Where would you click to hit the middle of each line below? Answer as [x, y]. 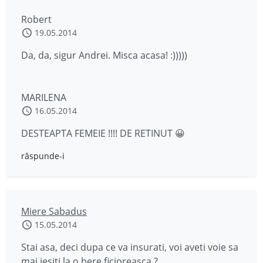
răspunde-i [43, 156]
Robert [36, 19]
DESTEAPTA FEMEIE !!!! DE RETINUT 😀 [103, 133]
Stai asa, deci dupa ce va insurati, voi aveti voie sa [130, 247]
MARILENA [44, 97]
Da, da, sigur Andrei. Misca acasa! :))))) [104, 55]
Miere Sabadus [54, 211]
